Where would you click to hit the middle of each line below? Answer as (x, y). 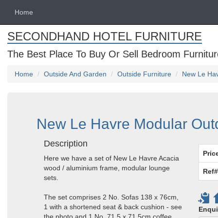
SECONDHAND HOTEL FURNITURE (105, 36)
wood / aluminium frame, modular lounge (107, 168)
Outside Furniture (144, 74)
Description (66, 144)
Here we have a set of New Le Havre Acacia (111, 158)
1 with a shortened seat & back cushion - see (113, 207)
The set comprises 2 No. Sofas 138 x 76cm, (111, 197)
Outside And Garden (75, 74)
